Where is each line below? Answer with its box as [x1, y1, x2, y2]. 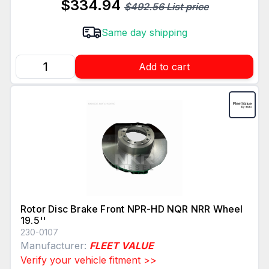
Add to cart [139, 61, 190, 73]
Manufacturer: [20, 240, 89, 252]
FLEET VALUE [89, 240, 154, 252]
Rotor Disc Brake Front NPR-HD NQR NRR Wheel [20, 203, 243, 216]
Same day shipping [101, 26, 187, 39]
